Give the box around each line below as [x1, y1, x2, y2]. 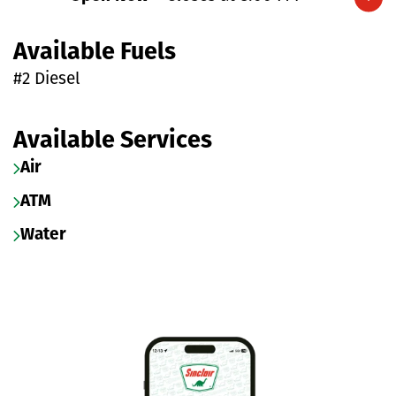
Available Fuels [13, 41, 176, 65]
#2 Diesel [13, 71, 80, 88]
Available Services [13, 129, 212, 154]
